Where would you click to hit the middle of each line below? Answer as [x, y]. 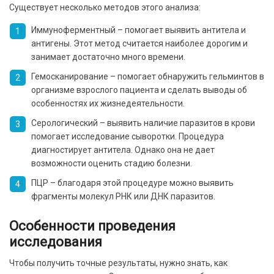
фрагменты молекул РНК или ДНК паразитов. [123, 196]
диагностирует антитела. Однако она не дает [123, 150]
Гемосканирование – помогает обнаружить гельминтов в [148, 76]
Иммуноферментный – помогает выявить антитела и [139, 30]
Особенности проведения [92, 226]
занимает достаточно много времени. [108, 57]
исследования [56, 242]
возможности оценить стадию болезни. [112, 163]
